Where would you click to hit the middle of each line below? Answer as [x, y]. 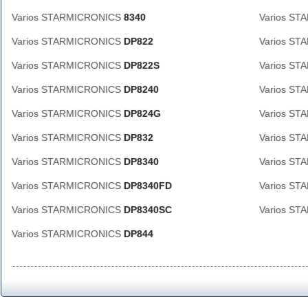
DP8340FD [148, 186]
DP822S [142, 65]
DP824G [142, 113]
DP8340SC [148, 210]
